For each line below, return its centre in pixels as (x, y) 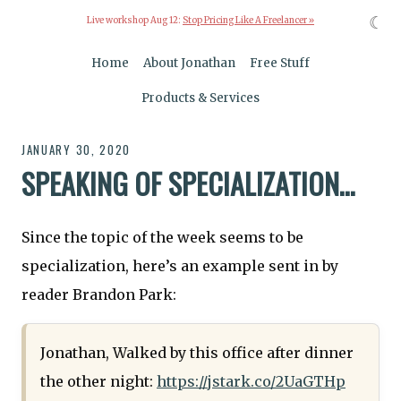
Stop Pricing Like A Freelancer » (248, 21)
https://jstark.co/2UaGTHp (251, 382)
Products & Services (200, 98)
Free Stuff (280, 64)
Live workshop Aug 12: (135, 21)
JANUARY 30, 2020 (77, 150)
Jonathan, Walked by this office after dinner (197, 353)
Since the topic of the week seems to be (162, 238)
